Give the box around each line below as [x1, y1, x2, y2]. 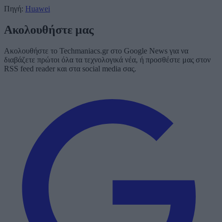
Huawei [25, 4, 50, 13]
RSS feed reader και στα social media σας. [4, 64, 136, 73]
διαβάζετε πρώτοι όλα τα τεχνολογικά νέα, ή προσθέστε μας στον [4, 55, 211, 64]
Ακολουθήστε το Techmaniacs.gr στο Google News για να [4, 47, 188, 55]
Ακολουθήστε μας [4, 23, 94, 37]
